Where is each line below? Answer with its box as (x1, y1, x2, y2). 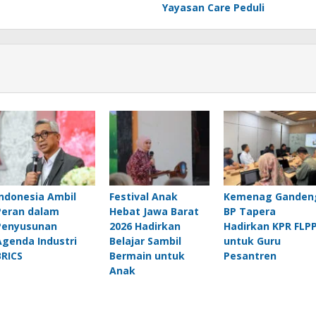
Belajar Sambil (109, 234, 181, 248)
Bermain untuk (109, 249, 185, 263)
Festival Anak (109, 190, 178, 204)
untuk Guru (223, 234, 281, 248)
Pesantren (223, 249, 276, 263)
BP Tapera (223, 205, 276, 219)
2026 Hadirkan (109, 219, 181, 233)
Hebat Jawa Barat (109, 205, 199, 219)
